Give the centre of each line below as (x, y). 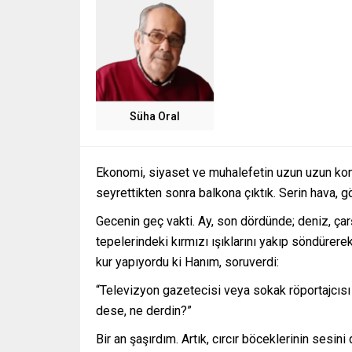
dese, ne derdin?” (144, 311)
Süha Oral (155, 116)
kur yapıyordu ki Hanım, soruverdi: (187, 262)
